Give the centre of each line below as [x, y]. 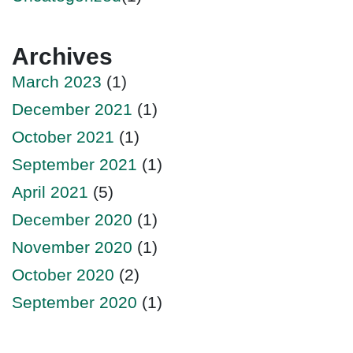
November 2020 [72, 247]
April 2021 [50, 191]
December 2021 [72, 109]
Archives [62, 56]
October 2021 [63, 136]
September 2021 [74, 164]
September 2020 [74, 302]
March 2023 [57, 81]
